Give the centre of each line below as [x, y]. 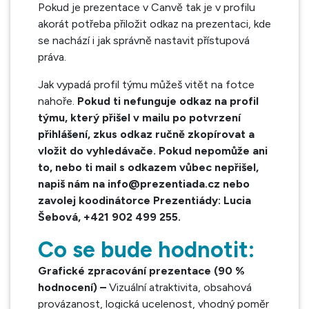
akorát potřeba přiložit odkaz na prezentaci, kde [154, 24]
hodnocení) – [73, 287]
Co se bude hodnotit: [146, 250]
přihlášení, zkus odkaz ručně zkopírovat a [146, 134]
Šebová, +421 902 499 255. [109, 217]
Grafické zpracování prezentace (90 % [141, 271]
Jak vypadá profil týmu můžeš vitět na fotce [146, 84]
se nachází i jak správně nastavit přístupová [144, 40]
